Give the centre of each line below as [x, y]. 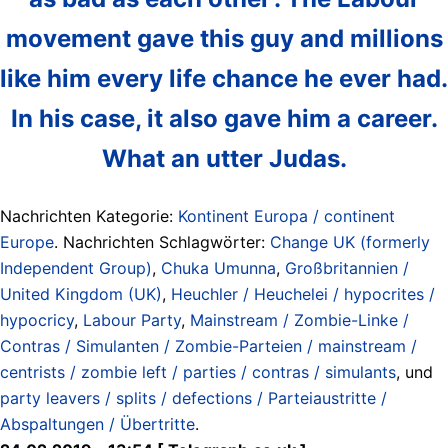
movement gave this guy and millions [224, 38]
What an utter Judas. [224, 158]
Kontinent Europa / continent [286, 215]
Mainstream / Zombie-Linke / [299, 319]
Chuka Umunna [218, 267]
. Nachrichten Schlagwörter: [162, 241]
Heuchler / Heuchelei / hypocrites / [303, 293]
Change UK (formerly [350, 241]
